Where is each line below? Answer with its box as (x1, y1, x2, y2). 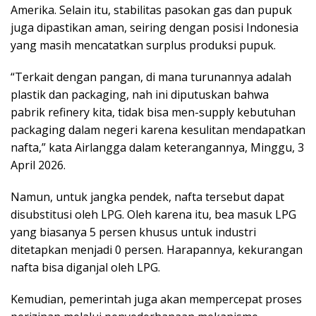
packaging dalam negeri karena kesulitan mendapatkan (11, 122, 305, 138)
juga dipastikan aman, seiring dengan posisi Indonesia (11, 20, 298, 36)
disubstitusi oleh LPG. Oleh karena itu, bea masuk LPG (11, 207, 296, 223)
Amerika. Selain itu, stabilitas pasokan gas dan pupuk (11, 2, 292, 18)
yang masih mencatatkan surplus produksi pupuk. (11, 37, 276, 54)
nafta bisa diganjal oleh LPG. (11, 260, 160, 276)
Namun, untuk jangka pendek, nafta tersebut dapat (11, 189, 284, 205)
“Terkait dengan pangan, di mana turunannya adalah (11, 69, 291, 85)
